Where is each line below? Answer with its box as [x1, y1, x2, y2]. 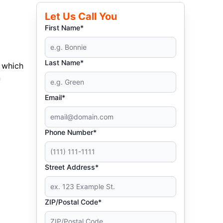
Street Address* [45, 163, 99, 171]
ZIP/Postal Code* [45, 198, 102, 206]
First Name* [45, 23, 84, 32]
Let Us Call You [45, 10, 117, 22]
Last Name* [45, 58, 84, 67]
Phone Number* [45, 128, 97, 136]
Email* [45, 93, 66, 102]
